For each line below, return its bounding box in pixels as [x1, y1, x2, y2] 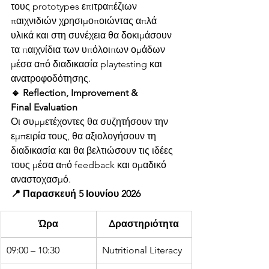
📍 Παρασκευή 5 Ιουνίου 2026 [11, 188, 141, 200]
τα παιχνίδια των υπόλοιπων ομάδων [11, 44, 168, 56]
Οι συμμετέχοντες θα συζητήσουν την [11, 116, 171, 128]
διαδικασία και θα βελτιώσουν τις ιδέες [11, 145, 175, 157]
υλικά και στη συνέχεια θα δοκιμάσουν [11, 29, 174, 41]
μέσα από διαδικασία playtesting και [11, 58, 165, 70]
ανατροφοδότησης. [11, 73, 91, 85]
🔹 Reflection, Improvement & [11, 87, 140, 99]
